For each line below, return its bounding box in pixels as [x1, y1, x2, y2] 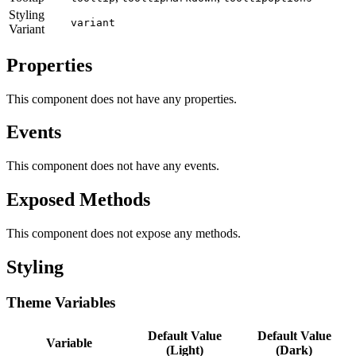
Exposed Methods [6, 189, 150, 211]
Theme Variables [6, 293, 115, 311]
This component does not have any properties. [6, 91, 237, 106]
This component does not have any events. [6, 159, 219, 173]
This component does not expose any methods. [6, 226, 241, 241]
